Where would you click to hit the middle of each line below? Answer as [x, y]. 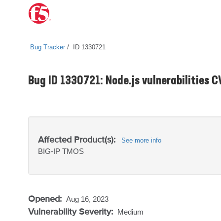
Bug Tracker [48, 47]
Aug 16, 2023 [87, 199]
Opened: [46, 199]
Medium [130, 212]
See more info [141, 140]
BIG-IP [50, 151]
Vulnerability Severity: [72, 211]
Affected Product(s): [77, 139]
